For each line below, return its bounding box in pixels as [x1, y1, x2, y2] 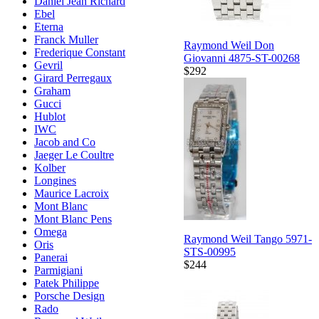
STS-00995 [184, 245, 236, 258]
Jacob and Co [34, 136, 95, 149]
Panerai [34, 251, 68, 264]
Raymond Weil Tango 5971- [184, 232, 312, 245]
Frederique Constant [34, 46, 125, 59]
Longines [34, 174, 76, 187]
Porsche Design [34, 290, 105, 303]
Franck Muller [34, 33, 98, 46]
